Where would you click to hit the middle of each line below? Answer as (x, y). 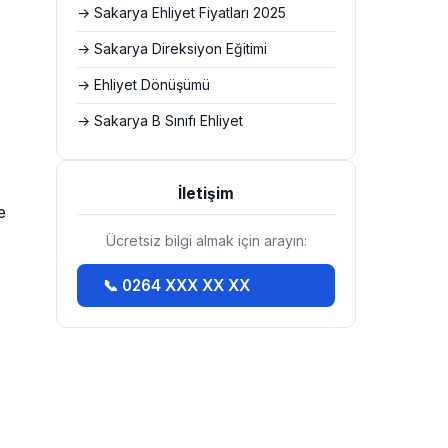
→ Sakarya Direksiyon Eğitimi (172, 49)
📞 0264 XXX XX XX (176, 285)
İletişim (206, 193)
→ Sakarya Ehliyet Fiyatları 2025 (181, 13)
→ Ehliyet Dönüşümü (143, 85)
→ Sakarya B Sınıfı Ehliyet (160, 121)
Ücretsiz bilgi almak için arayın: (206, 240)
